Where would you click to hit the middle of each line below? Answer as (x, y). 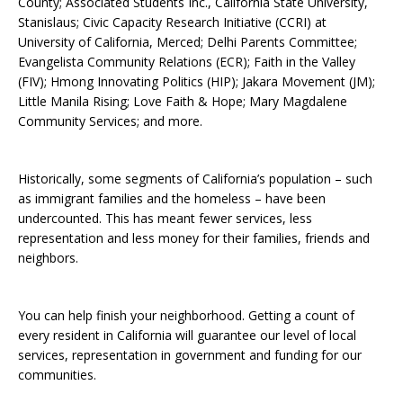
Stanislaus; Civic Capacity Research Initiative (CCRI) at (172, 22)
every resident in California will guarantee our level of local (187, 336)
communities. (57, 375)
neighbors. (48, 258)
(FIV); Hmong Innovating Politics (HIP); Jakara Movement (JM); (197, 82)
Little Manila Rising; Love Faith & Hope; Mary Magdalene (183, 102)
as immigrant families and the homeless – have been (172, 199)
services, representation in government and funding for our (190, 355)
